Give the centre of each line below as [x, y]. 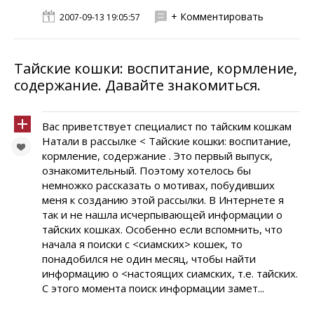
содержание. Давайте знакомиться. [137, 85]
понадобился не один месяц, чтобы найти [149, 259]
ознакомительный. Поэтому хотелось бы [146, 170]
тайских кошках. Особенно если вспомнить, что [162, 229]
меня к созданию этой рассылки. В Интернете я [163, 200]
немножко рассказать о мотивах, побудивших [158, 185]
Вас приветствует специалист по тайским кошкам [167, 126]
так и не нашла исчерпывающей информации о [162, 214]
